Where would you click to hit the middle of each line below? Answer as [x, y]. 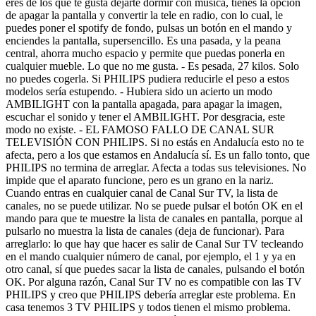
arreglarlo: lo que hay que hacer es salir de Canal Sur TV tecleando [154, 243]
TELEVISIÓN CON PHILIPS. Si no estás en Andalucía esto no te [155, 142]
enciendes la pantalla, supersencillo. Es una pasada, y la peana [143, 40]
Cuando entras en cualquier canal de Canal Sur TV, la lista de [142, 193]
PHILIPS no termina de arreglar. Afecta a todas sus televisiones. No [156, 167]
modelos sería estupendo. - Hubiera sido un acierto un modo [139, 91]
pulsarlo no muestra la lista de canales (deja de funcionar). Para [145, 231]
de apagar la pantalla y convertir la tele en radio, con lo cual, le [144, 15]
